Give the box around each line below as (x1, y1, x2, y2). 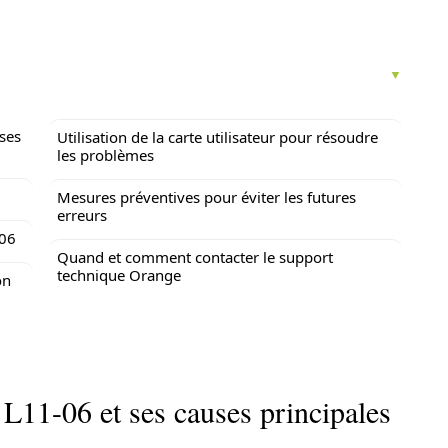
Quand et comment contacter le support (57, 247, 333, 267)
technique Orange (57, 265, 181, 285)
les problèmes (57, 145, 154, 165)
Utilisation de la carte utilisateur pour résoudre (57, 127, 378, 147)
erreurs (57, 205, 107, 225)
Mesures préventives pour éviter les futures (57, 187, 356, 207)
